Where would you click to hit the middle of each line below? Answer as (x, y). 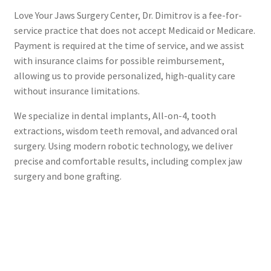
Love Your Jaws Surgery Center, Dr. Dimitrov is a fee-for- (128, 15)
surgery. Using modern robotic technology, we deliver (123, 145)
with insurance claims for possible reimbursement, (119, 60)
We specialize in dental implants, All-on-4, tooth (115, 115)
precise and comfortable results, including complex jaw (128, 161)
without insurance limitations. (77, 90)
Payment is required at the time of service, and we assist (129, 45)
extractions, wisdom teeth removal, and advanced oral (126, 130)
